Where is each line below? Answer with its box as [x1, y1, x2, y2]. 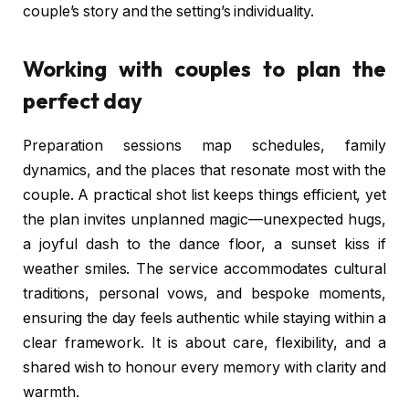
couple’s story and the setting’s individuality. [23, 3, 315, 21]
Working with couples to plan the [23, 55, 386, 83]
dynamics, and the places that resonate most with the [23, 162, 386, 180]
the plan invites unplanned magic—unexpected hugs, [23, 211, 386, 229]
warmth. [23, 383, 79, 402]
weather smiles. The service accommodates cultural [23, 260, 386, 278]
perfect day [23, 87, 143, 115]
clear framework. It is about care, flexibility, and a [23, 334, 386, 352]
